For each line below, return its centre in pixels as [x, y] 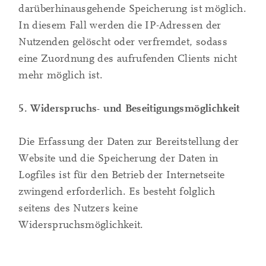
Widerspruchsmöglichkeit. [81, 225]
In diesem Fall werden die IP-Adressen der [120, 26]
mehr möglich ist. [61, 75]
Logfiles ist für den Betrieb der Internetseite [122, 175]
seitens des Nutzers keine [78, 208]
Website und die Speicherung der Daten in [118, 159]
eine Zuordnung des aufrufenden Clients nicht [128, 59]
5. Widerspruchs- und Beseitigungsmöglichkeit [129, 109]
